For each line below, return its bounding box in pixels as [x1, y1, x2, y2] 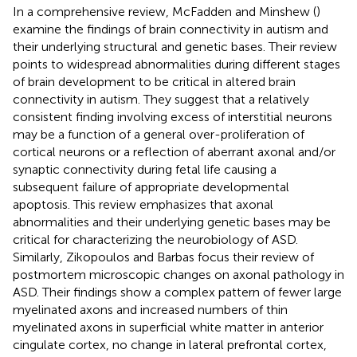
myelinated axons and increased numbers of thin [13, 301, 288, 317]
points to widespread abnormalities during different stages [13, 56, 340, 72]
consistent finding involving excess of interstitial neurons [13, 108, 332, 124]
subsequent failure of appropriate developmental [13, 178, 289, 194]
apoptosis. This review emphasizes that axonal [13, 196, 273, 212]
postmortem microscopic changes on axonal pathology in [13, 266, 344, 282]
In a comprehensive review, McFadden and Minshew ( [13, 3, 316, 19]
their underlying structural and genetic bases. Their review [13, 38, 337, 54]
